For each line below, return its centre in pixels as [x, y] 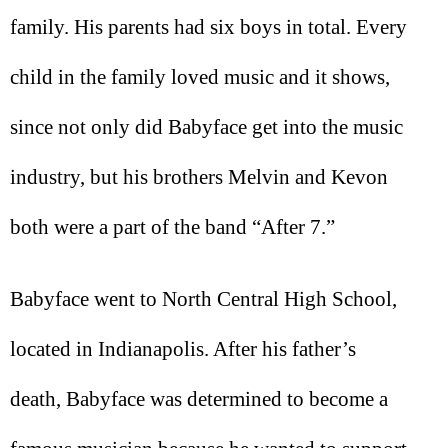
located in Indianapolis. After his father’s [183, 349]
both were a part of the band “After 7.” [172, 226]
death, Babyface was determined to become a [199, 399]
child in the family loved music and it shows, [200, 76]
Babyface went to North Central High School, [203, 299]
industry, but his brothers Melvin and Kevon [199, 176]
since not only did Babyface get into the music [206, 126]
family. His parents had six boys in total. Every [208, 26]
